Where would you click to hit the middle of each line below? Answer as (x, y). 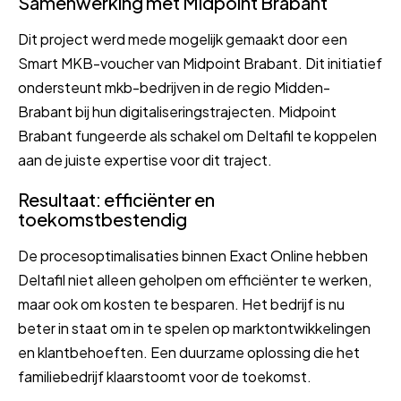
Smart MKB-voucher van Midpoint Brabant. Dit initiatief (200, 63)
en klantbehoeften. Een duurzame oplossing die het (189, 352)
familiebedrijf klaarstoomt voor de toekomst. (165, 376)
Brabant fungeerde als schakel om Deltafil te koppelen (197, 135)
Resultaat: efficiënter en (116, 199)
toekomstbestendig (102, 218)
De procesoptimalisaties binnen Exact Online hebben (193, 255)
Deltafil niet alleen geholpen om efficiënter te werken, (195, 279)
